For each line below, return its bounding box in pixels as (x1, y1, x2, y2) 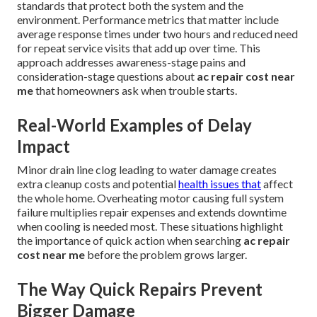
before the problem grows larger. (85, 248, 247, 262)
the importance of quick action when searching (17, 234, 243, 248)
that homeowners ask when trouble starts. (33, 83, 237, 98)
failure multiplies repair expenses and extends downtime (17, 205, 287, 219)
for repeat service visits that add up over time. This (17, 41, 260, 55)
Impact (17, 136, 70, 157)
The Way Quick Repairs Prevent (17, 279, 263, 300)
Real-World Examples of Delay (17, 115, 252, 136)
